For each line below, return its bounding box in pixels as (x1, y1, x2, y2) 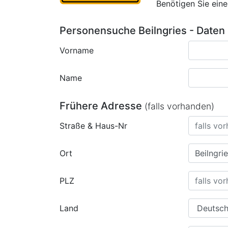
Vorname (60, 45, 94, 55)
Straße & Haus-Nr (60, 121, 127, 131)
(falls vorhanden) (145, 101, 214, 111)
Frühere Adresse (60, 100, 145, 112)
